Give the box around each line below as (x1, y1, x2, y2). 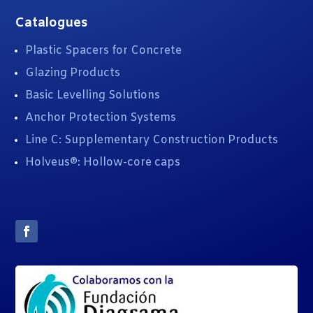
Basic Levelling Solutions (25, 87, 161, 103)
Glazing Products (25, 65, 121, 80)
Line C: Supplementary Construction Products (25, 132, 279, 147)
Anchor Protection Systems (25, 110, 177, 125)
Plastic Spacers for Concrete (25, 43, 182, 58)
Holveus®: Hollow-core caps (25, 154, 181, 170)
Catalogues (15, 14, 88, 31)
